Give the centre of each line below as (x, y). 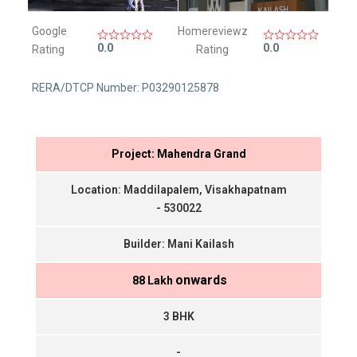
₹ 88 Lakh (153, 281)
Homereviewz (212, 31)
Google (50, 31)
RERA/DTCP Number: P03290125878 (126, 88)
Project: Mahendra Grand (178, 154)
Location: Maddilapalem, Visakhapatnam (178, 190)
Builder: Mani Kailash (178, 244)
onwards (201, 280)
